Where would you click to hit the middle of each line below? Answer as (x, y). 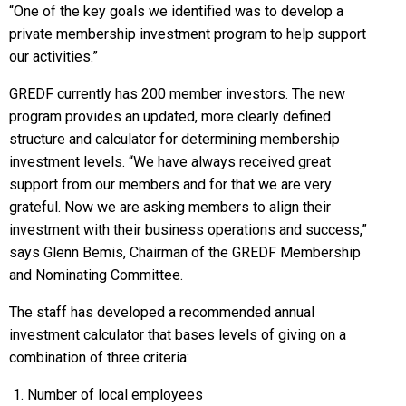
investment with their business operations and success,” (188, 229)
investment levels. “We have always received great (170, 161)
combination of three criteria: (99, 357)
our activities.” (53, 56)
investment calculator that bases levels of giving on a (178, 334)
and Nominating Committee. (96, 275)
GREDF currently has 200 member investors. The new (177, 93)
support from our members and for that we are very (170, 184)
